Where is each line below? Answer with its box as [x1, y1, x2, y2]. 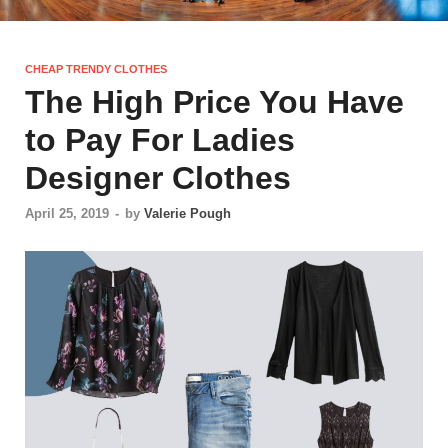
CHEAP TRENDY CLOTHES [25, 63, 167, 76]
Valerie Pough [144, 205, 231, 221]
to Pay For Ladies [25, 122, 295, 159]
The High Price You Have [25, 84, 404, 121]
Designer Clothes [25, 160, 291, 197]
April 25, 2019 [25, 205, 109, 221]
